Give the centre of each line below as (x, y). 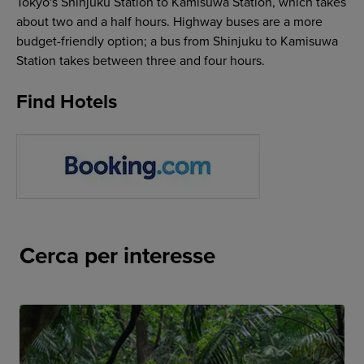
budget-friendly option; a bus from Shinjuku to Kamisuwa (177, 42)
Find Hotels (66, 102)
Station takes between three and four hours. (140, 61)
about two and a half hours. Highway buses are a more (169, 22)
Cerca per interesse (117, 256)
